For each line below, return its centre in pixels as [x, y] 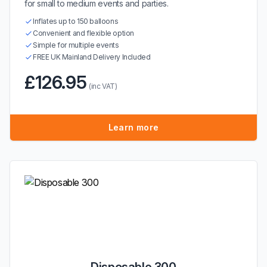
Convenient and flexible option [83, 33]
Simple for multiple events [76, 45]
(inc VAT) [103, 86]
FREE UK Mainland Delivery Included [92, 57]
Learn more [133, 127]
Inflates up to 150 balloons [76, 21]
